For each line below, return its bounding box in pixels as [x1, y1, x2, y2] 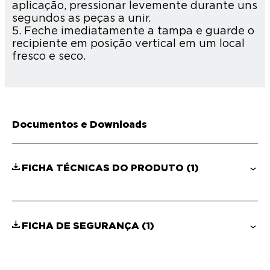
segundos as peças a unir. [12, 13, 151, 24]
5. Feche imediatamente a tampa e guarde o [12, 25, 254, 37]
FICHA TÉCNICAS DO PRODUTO [22, 163, 186, 174]
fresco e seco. [12, 51, 86, 62]
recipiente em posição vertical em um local [12, 38, 245, 49]
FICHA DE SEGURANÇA [22, 221, 142, 231]
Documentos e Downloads [12, 120, 147, 130]
